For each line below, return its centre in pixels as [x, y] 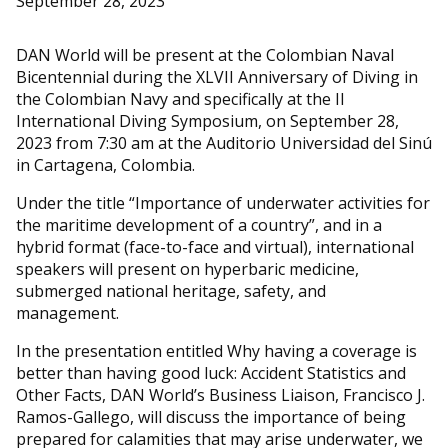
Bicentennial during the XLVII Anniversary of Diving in [217, 77]
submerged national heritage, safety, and [171, 291]
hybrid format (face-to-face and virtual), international [215, 247]
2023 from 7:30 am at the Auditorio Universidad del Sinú [224, 143]
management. [67, 313]
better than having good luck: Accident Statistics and [211, 373]
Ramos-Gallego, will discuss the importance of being [211, 417]
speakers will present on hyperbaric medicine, [187, 269]
